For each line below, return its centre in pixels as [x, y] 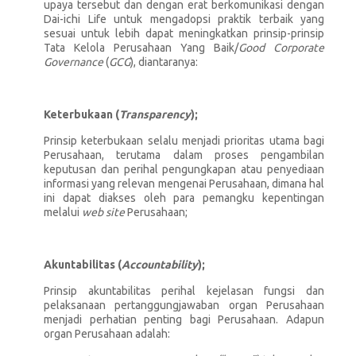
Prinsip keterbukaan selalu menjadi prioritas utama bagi [184, 141]
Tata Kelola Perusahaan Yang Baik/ [141, 48]
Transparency [155, 114]
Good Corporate [281, 48]
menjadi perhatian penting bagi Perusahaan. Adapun [184, 319]
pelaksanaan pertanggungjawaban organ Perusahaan [184, 305]
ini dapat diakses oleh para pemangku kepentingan [184, 198]
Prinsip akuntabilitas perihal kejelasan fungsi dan [184, 291]
